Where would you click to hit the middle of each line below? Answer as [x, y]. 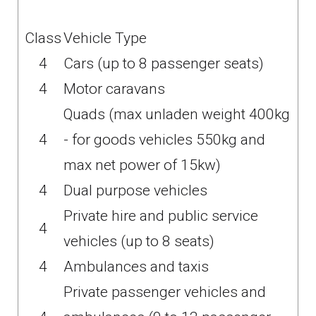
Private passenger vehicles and [165, 292]
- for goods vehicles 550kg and [164, 140]
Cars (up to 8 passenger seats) [164, 63]
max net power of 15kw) [142, 165]
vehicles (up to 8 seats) [139, 241]
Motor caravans [114, 89]
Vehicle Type [105, 38]
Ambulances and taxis [136, 267]
